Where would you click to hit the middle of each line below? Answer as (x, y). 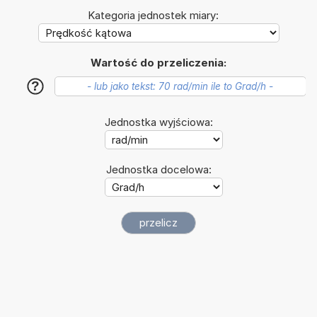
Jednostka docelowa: (158, 169)
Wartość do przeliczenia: (158, 62)
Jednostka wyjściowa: (158, 122)
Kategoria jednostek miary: (153, 15)
